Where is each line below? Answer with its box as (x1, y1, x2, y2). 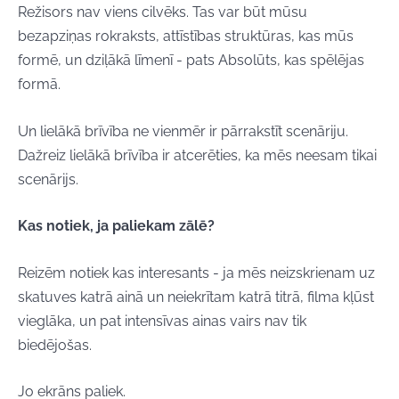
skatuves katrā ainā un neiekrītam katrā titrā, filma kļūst (18, 288, 374, 305)
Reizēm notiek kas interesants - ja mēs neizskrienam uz (18, 264, 375, 281)
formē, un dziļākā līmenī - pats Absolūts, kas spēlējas (18, 52, 364, 69)
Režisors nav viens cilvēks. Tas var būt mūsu (18, 4, 307, 21)
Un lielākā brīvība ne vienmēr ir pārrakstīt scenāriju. (18, 122, 348, 140)
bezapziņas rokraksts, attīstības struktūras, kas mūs (18, 28, 354, 45)
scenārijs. (18, 170, 78, 188)
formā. (18, 76, 61, 94)
